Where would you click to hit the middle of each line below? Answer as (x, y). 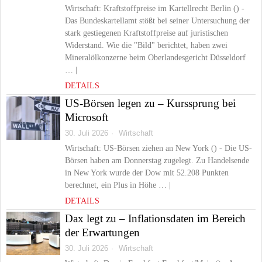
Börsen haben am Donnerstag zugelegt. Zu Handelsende (157, 161)
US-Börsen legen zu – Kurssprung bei (150, 103)
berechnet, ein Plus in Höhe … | (118, 185)
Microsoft (87, 117)
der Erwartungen (102, 232)
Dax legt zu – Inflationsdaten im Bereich (155, 218)
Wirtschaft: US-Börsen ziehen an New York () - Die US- (158, 148)
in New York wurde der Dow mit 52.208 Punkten (147, 173)
